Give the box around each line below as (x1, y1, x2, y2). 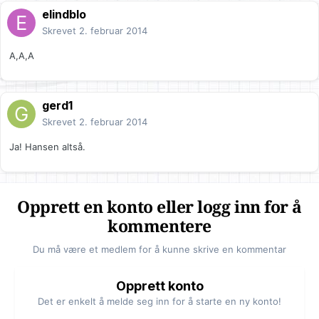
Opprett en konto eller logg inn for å (17, 198, 302, 218)
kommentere (108, 217, 211, 237)
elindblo (42, 7, 86, 22)
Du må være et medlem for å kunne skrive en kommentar (33, 244, 286, 256)
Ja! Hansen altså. (9, 141, 85, 153)
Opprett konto (115, 278, 204, 294)
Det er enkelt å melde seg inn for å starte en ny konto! (38, 296, 281, 308)
